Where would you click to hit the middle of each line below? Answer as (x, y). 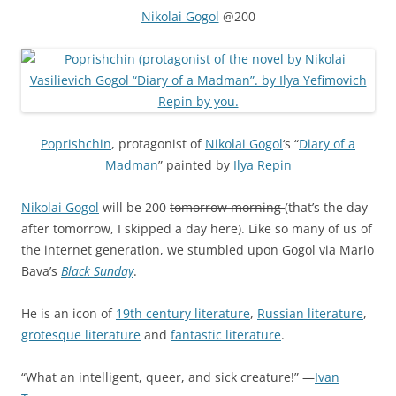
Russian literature (310, 313)
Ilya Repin (262, 164)
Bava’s (41, 270)
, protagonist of (158, 143)
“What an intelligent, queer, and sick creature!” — (168, 377)
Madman (131, 164)
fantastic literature (226, 334)
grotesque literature (81, 334)
